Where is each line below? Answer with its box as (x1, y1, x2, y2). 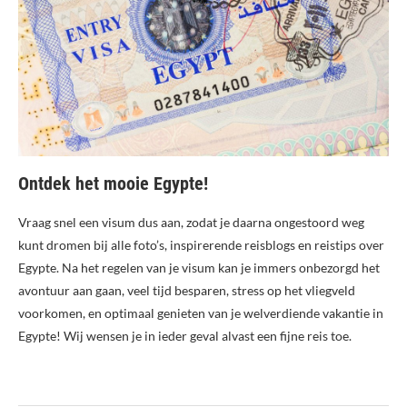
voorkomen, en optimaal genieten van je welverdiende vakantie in (18, 304, 383, 321)
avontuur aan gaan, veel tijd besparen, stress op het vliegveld (18, 282, 355, 298)
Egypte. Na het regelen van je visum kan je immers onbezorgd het (18, 259, 380, 275)
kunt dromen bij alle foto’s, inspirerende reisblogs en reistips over (18, 236, 384, 253)
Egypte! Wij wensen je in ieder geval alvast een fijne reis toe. (18, 327, 352, 343)
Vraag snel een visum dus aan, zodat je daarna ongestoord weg (18, 213, 364, 230)
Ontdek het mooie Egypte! (18, 172, 208, 194)
